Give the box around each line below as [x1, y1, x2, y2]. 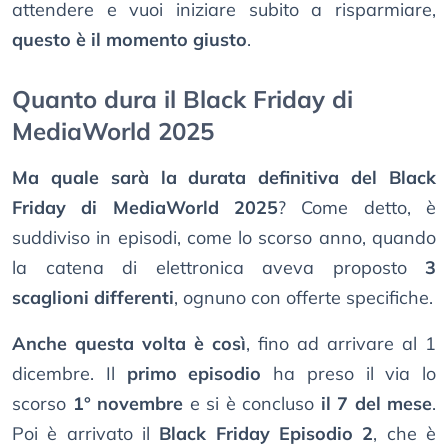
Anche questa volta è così [12, 332, 246, 356]
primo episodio [126, 362, 262, 386]
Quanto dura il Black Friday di [12, 84, 353, 115]
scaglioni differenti [12, 286, 174, 310]
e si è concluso [183, 392, 321, 416]
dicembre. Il [12, 362, 127, 386]
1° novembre [72, 392, 183, 416]
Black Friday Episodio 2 [159, 422, 374, 446]
